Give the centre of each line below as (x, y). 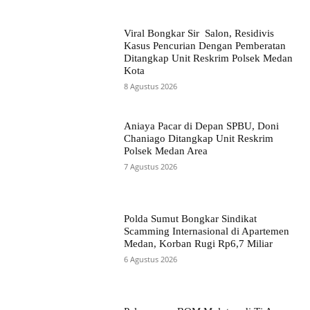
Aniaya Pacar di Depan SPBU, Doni (201, 126)
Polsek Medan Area (165, 151)
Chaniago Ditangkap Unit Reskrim (198, 138)
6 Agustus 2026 (150, 259)
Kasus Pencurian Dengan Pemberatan (204, 45)
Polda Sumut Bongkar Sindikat (190, 219)
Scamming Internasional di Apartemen (206, 231)
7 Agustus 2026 (150, 166)
